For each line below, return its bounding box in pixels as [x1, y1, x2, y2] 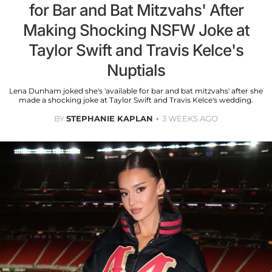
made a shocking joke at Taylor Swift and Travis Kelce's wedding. [19, 95, 253, 105]
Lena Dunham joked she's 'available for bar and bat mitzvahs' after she [9, 86, 263, 96]
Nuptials [107, 61, 165, 80]
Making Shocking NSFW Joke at [22, 21, 250, 40]
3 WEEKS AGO [162, 114, 218, 124]
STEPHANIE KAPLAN [66, 114, 153, 124]
